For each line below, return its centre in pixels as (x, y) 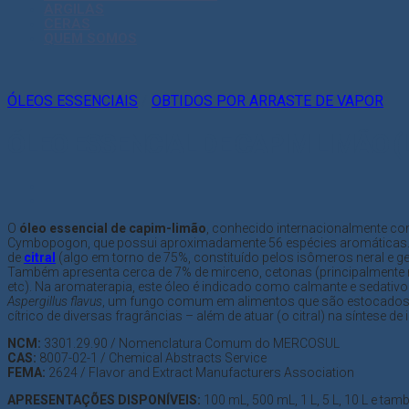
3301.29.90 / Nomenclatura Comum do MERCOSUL (190, 344)
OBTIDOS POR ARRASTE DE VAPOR (267, 101)
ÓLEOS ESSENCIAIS (73, 101)
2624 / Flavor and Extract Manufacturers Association (200, 373)
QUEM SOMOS (90, 38)
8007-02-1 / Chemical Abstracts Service (152, 358)
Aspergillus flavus (55, 302)
